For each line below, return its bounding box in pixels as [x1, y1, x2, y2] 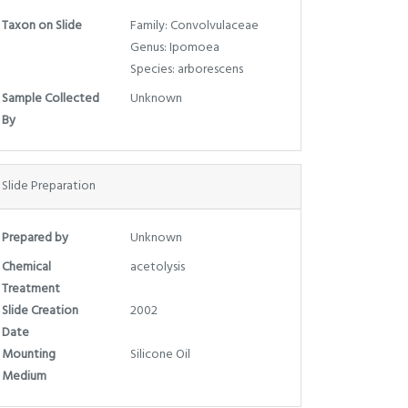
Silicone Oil [129, 343, 190, 365]
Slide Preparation [2, 175, 96, 197]
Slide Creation [2, 300, 78, 321]
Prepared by [2, 227, 68, 249]
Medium [2, 365, 46, 387]
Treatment [2, 278, 60, 300]
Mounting [2, 343, 56, 365]
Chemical [2, 256, 51, 278]
